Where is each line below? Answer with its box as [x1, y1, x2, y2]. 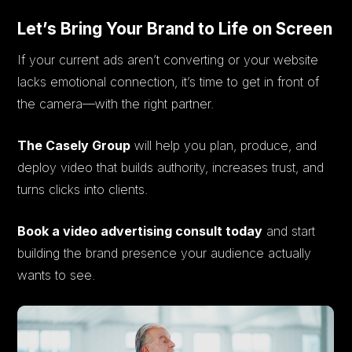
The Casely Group [17, 137, 131, 153]
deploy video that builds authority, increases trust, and [17, 159, 324, 175]
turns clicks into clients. [17, 181, 148, 197]
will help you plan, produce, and [130, 137, 317, 153]
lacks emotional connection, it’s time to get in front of [17, 73, 320, 90]
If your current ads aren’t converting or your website [17, 51, 319, 68]
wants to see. [17, 266, 96, 283]
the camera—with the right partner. [17, 95, 214, 112]
